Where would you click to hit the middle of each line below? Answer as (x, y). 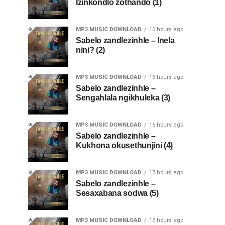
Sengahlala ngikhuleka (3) (123, 98)
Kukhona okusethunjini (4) (124, 145)
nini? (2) (91, 50)
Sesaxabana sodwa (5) (117, 193)
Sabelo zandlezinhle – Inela (125, 40)
